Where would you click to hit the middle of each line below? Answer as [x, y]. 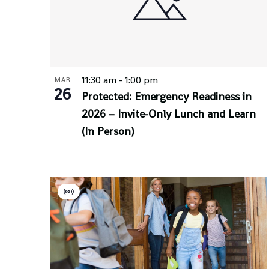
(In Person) [108, 131]
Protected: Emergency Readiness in [167, 96]
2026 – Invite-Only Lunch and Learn [169, 113]
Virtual [82, 198]
